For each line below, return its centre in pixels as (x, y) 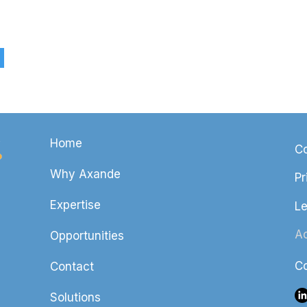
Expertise (75, 205)
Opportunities (87, 236)
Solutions (75, 297)
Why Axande (85, 174)
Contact (72, 267)
